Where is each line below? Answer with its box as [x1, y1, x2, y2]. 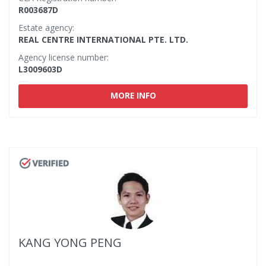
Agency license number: [18, 52, 109, 63]
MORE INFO [110, 89, 156, 102]
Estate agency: [18, 22, 74, 33]
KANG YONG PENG [18, 235, 122, 251]
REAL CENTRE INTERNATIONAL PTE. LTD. [18, 34, 188, 45]
